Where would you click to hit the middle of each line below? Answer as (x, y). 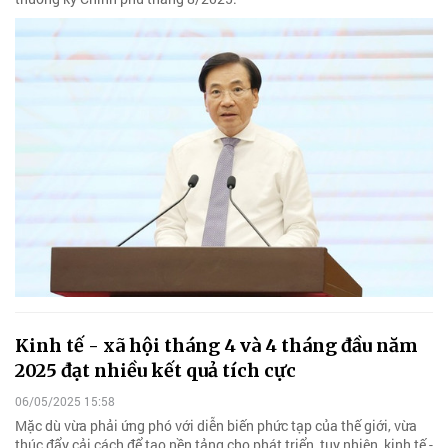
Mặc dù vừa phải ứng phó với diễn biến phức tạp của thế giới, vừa (216, 426)
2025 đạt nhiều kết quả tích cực (155, 370)
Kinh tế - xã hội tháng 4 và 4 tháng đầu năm (216, 345)
